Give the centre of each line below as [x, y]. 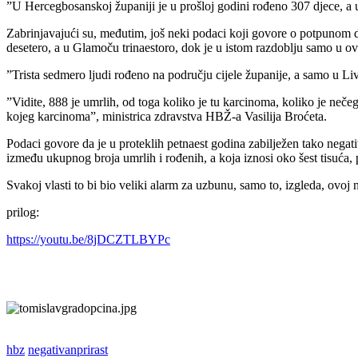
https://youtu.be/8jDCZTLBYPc [88, 239]
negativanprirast [68, 349]
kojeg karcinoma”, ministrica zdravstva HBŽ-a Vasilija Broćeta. [167, 116]
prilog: [23, 212]
